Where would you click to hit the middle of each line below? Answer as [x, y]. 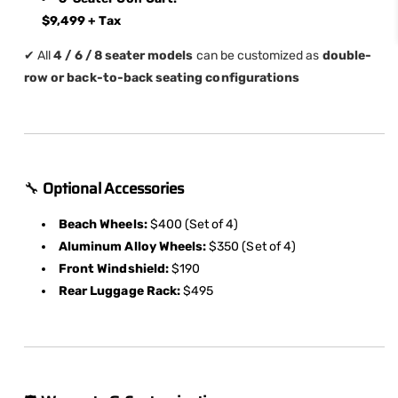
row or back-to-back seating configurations [162, 78]
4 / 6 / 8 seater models [123, 56]
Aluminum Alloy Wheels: [133, 247]
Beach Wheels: [103, 225]
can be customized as [258, 56]
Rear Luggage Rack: [119, 291]
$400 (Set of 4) [193, 225]
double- [346, 56]
